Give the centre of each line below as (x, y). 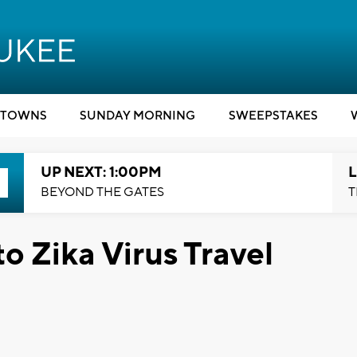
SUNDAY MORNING (137, 116)
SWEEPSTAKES (273, 116)
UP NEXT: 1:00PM (101, 173)
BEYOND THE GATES (102, 192)
